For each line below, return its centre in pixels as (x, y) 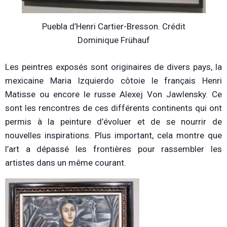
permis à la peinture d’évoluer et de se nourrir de (113, 121)
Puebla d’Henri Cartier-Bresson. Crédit (113, 27)
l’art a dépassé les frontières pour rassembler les (113, 149)
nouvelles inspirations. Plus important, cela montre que (113, 135)
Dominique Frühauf (113, 40)
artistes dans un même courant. (66, 162)
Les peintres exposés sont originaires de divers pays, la (113, 67)
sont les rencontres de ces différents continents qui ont (113, 108)
